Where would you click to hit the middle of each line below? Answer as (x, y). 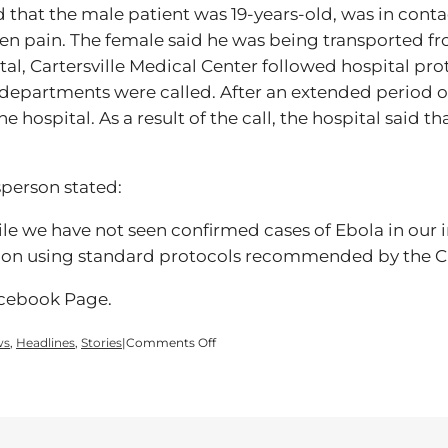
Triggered (244, 395)
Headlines (45, 342)
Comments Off (171, 342)
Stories (101, 342)
